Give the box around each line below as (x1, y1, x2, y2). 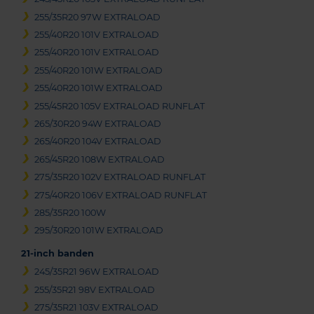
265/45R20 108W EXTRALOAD (34, 153, 165, 165)
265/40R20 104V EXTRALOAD (34, 136, 162, 147)
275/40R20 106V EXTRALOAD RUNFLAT (34, 189, 207, 200)
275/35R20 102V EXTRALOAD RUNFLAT (34, 172, 206, 183)
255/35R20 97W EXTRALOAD (34, 11, 161, 22)
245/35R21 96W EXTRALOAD (34, 266, 160, 278)
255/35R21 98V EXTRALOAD (34, 284, 156, 295)
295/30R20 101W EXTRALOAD (34, 225, 164, 236)
